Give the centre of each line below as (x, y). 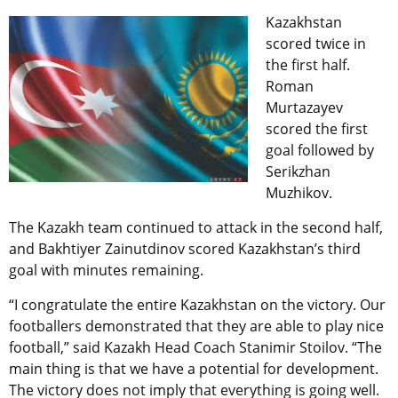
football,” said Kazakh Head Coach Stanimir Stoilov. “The (195, 348)
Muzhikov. (299, 193)
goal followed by (320, 151)
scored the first (317, 129)
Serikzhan (298, 172)
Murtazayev (304, 108)
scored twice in (316, 44)
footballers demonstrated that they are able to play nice (196, 326)
